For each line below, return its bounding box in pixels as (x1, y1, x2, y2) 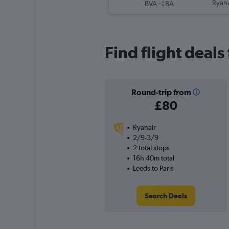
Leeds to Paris (132, 164, 174, 173)
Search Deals (144, 192, 187, 200)
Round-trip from (131, 87, 191, 97)
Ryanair (132, 123, 156, 132)
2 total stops (132, 144, 170, 152)
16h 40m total (132, 154, 174, 163)
